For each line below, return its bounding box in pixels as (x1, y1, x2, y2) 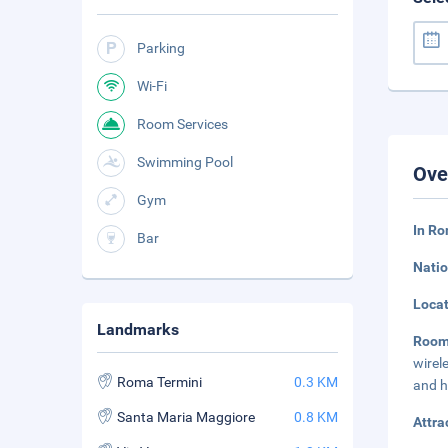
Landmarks (97, 320, 179, 339)
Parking (137, 40, 185, 56)
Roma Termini (117, 374, 202, 390)
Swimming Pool (137, 154, 233, 170)
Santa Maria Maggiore (117, 409, 255, 425)
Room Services (137, 116, 228, 132)
